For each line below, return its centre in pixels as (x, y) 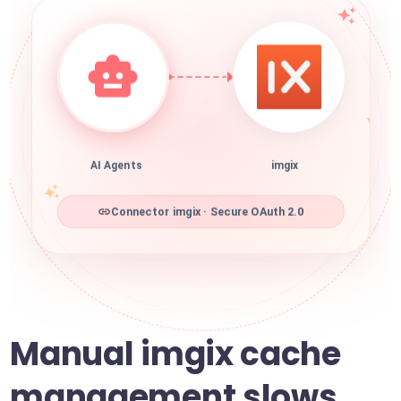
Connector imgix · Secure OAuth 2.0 (207, 218)
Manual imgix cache (175, 354)
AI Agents (116, 171)
